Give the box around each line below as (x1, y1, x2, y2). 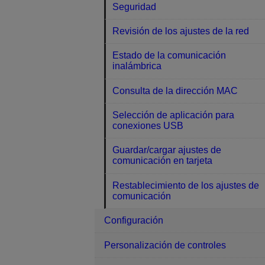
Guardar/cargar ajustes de (112, 145, 222, 156)
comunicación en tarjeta (112, 156, 213, 166)
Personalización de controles (104, 240, 226, 250)
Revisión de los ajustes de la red (112, 25, 250, 36)
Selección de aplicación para (112, 110, 235, 121)
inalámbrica (112, 61, 162, 72)
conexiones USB (112, 121, 184, 131)
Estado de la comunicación (112, 50, 227, 61)
